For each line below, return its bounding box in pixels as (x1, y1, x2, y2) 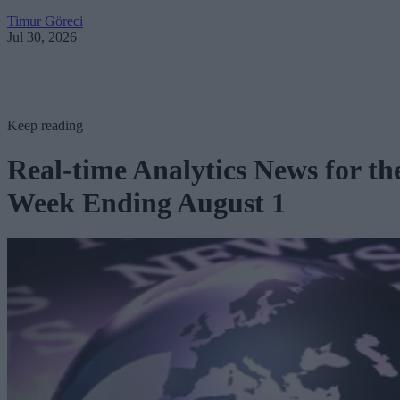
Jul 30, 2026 (7, 29, 77, 46)
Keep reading (7, 118, 83, 134)
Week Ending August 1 (7, 186, 286, 219)
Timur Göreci (7, 13, 83, 29)
